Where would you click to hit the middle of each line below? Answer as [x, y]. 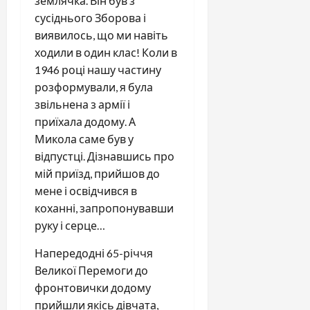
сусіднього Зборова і [90, 18]
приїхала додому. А [85, 121]
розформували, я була [94, 87]
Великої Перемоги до [91, 270]
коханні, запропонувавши [104, 208]
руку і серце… [70, 225]
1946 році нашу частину [98, 70]
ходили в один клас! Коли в [106, 52]
